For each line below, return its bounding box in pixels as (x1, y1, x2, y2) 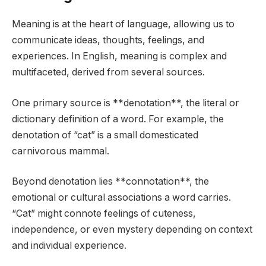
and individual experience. (12, 240, 126, 252)
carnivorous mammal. (12, 145, 109, 157)
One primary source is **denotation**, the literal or (12, 97, 239, 109)
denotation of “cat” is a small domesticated (12, 129, 198, 141)
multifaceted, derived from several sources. (12, 66, 205, 78)
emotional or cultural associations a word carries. (12, 192, 231, 204)
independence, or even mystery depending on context (12, 224, 252, 236)
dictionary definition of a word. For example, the (12, 113, 224, 125)
